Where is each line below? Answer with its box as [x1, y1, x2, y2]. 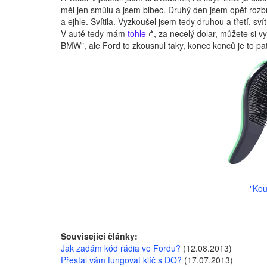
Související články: [61, 230, 138, 242]
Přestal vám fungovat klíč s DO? [61, 254, 182, 266]
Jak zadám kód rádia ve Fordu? [61, 242, 181, 254]
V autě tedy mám [61, 27, 128, 39]
